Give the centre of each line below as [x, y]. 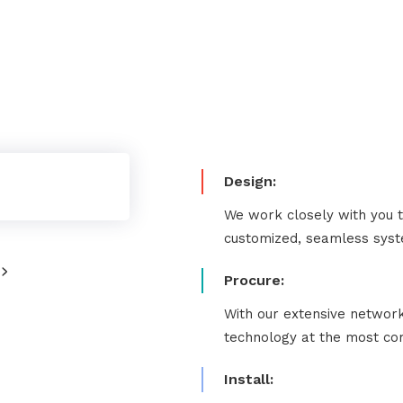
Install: [249, 379]
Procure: [254, 280]
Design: [250, 181]
